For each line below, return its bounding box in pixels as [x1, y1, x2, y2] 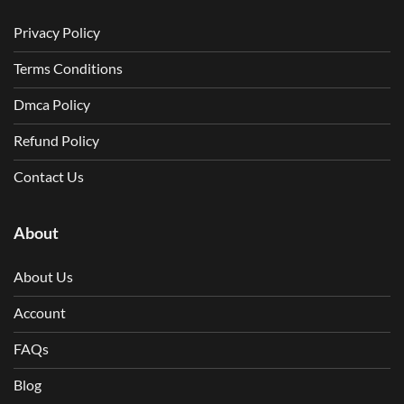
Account [14, 304, 66, 322]
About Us [14, 268, 73, 286]
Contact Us [14, 168, 84, 186]
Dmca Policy [14, 96, 90, 114]
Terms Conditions [14, 60, 123, 78]
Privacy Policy [14, 23, 100, 41]
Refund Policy [14, 132, 99, 150]
